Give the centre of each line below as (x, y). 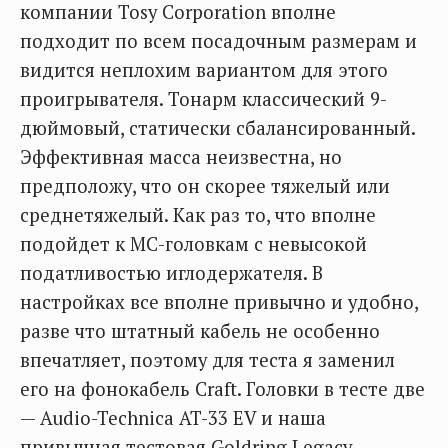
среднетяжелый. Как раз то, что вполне (198, 214)
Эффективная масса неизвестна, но (181, 156)
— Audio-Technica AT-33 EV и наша (173, 417)
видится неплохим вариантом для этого (204, 69)
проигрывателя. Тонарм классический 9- (203, 98)
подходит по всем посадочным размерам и (218, 40)
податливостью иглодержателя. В (171, 272)
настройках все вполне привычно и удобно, (219, 301)
